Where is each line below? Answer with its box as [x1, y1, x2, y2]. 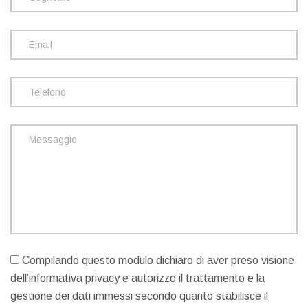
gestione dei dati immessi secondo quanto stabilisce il [10, 289, 268, 302]
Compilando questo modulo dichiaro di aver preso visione [19, 254, 294, 266]
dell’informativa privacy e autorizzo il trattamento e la [10, 272, 265, 284]
